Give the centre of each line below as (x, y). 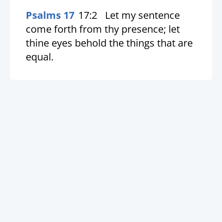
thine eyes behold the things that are (109, 43)
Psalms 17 (50, 15)
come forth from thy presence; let (103, 29)
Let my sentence (142, 15)
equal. (40, 56)
